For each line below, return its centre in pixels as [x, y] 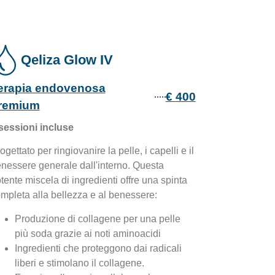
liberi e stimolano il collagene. [79, 263]
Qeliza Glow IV [67, 60]
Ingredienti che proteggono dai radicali [98, 248]
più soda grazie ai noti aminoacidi [87, 233]
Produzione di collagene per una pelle [97, 219]
